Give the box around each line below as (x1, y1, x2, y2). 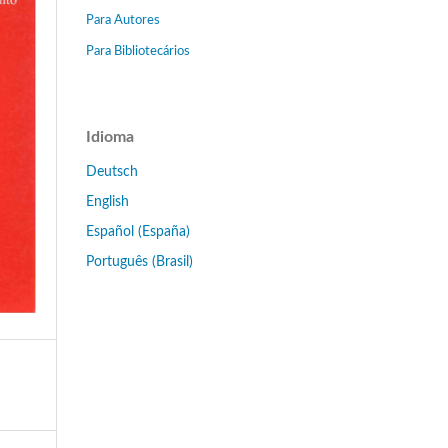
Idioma (86, 128, 134, 145)
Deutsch (86, 164, 138, 179)
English (86, 194, 129, 209)
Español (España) (86, 224, 190, 239)
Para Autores (86, 13, 160, 27)
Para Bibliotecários (86, 44, 190, 58)
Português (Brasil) (86, 254, 193, 269)
